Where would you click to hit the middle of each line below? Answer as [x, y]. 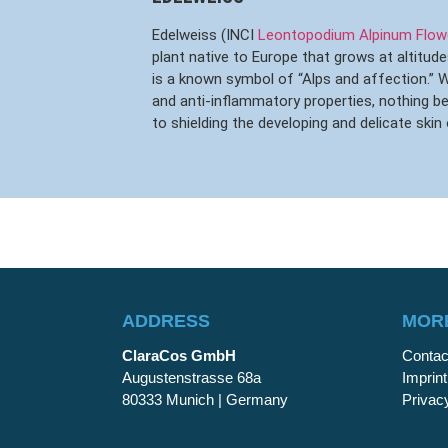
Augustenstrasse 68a [191, 377]
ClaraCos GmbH [179, 355]
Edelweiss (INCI [205, 34]
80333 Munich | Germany [205, 399]
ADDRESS [166, 321]
